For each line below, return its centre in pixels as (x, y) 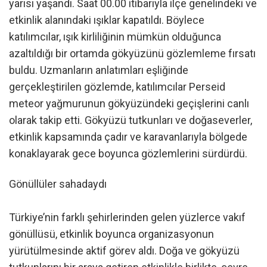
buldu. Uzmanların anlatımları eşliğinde (99, 70)
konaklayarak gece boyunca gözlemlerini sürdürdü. (128, 153)
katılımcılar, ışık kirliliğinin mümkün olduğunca (115, 36)
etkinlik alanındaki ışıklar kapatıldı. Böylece (107, 20)
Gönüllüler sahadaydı (58, 184)
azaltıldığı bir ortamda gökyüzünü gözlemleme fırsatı (132, 53)
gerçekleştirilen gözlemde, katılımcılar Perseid (117, 86)
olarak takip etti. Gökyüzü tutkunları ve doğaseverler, (131, 120)
